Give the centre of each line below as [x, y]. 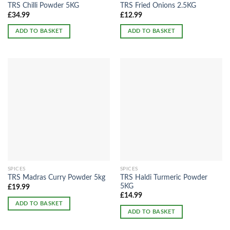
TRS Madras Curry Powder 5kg [56, 178]
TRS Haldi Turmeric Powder [164, 177]
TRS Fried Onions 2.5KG [158, 6]
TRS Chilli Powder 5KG [43, 6]
